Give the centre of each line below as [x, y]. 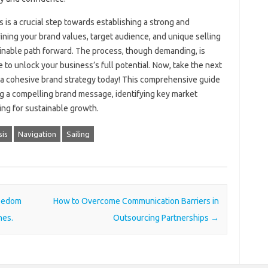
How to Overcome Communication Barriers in [136, 201]
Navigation [37, 134]
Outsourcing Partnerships [162, 218]
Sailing [78, 134]
